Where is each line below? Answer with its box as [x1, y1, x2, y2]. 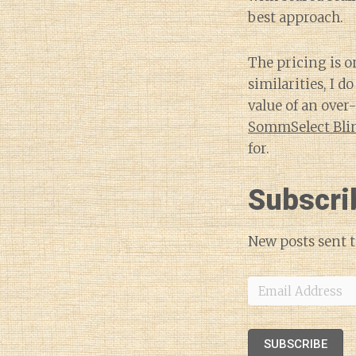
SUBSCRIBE [264, 337, 327, 351]
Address [247, 295, 288, 307]
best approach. [248, 9, 343, 26]
